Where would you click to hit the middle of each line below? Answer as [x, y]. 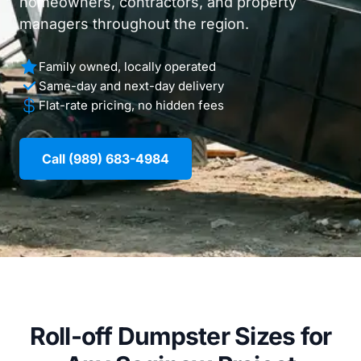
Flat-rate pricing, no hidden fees [131, 105]
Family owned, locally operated [127, 66]
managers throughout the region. [134, 24]
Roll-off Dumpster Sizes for [180, 336]
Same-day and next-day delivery [131, 86]
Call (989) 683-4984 [106, 159]
